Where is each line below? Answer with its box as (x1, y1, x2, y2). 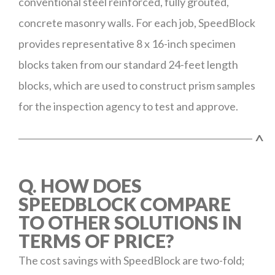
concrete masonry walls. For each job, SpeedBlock (18, 16, 255, 29)
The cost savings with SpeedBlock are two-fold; (18, 254, 245, 267)
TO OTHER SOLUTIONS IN (18, 211, 242, 233)
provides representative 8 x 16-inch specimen (18, 37, 236, 50)
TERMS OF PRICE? (18, 230, 174, 252)
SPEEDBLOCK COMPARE (18, 193, 231, 215)
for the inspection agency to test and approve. (18, 99, 238, 113)
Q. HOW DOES (18, 174, 142, 196)
